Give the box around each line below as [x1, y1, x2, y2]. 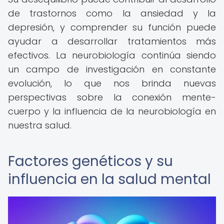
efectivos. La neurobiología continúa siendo [8, 49, 216, 61]
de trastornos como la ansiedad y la [8, 7, 216, 19]
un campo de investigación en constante [8, 63, 216, 75]
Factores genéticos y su [8, 151, 173, 171]
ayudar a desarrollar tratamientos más [8, 35, 216, 47]
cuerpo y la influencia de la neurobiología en [8, 105, 216, 117]
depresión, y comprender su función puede [8, 21, 216, 33]
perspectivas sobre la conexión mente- [8, 91, 216, 103]
